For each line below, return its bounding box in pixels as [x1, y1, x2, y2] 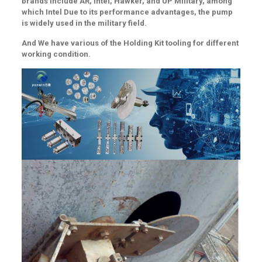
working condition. [21, 50, 91, 59]
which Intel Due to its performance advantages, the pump [21, 8, 233, 17]
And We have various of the [21, 39, 123, 48]
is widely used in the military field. [21, 19, 149, 28]
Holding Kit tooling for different [123, 39, 239, 48]
